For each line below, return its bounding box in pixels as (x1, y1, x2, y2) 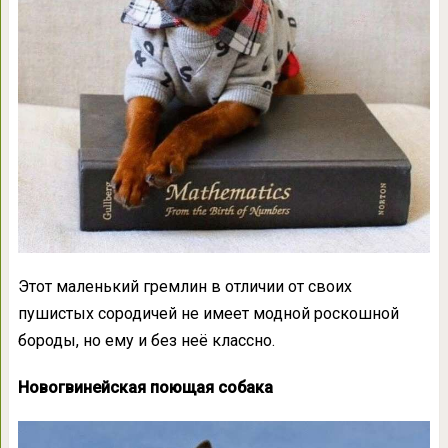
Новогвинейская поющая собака (17, 377, 273, 397)
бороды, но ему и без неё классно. (17, 330, 275, 350)
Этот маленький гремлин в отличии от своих (17, 276, 352, 296)
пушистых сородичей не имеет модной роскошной (17, 303, 399, 323)
